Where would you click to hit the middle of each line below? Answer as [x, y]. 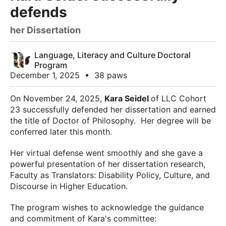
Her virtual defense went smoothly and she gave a [106, 153]
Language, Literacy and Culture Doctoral [112, 55]
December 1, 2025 [46, 75]
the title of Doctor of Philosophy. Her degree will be [110, 121]
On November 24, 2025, [57, 98]
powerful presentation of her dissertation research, [108, 164]
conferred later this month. [62, 132]
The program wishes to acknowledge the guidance [107, 207]
